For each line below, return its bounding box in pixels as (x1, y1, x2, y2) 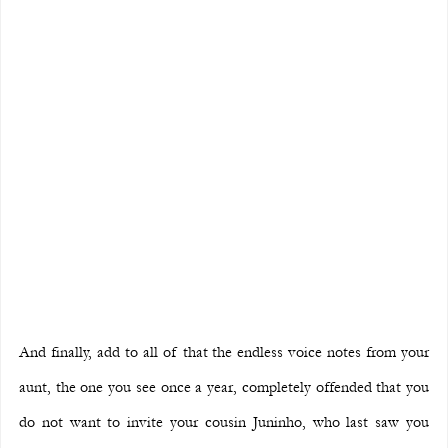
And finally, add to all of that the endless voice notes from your (19, 342, 429, 361)
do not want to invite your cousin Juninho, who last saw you (19, 412, 429, 431)
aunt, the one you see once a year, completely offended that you (19, 377, 429, 396)
